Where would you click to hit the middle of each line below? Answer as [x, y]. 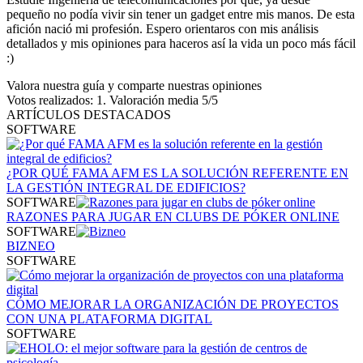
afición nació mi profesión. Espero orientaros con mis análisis [162, 28]
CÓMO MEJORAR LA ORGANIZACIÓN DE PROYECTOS [173, 304]
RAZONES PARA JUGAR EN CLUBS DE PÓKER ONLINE [173, 216]
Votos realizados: [51, 100]
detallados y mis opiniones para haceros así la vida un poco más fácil [181, 43]
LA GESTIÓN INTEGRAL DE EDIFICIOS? [126, 187]
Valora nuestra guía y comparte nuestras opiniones [134, 85]
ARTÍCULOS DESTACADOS [89, 114]
